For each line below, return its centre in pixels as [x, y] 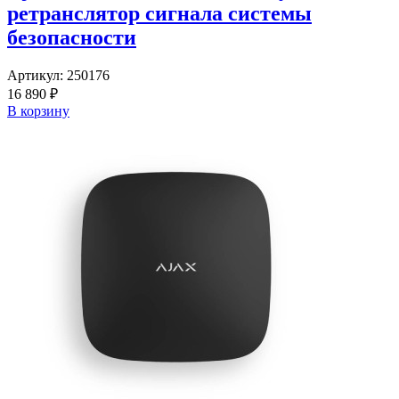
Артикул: [37, 76]
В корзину [38, 111]
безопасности [72, 38]
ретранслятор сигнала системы [159, 14]
